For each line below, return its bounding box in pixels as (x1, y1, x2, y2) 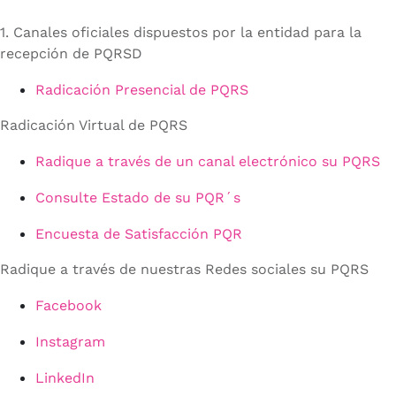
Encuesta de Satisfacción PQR (35, 225, 242, 243)
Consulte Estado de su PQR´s (35, 189, 240, 207)
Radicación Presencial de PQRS (35, 81, 248, 99)
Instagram (35, 333, 105, 351)
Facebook (35, 297, 102, 315)
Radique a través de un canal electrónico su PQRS (35, 153, 380, 171)
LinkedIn (35, 369, 95, 387)
